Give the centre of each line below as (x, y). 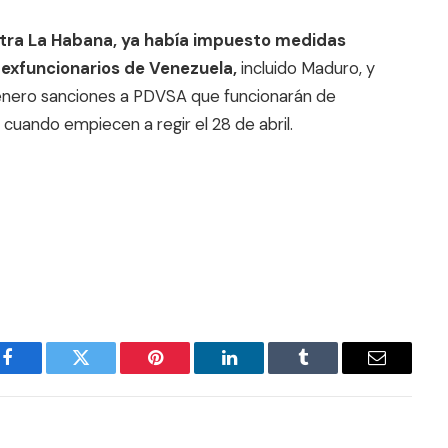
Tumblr (328, 372)
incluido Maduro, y (306, 68)
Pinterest (185, 372)
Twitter (105, 372)
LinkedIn (260, 372)
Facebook (40, 372)
